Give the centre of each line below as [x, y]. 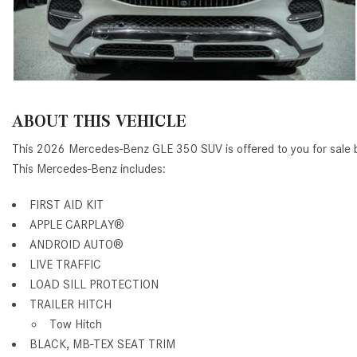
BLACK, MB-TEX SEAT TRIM [102, 344]
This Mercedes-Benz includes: [89, 169]
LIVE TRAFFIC [65, 264]
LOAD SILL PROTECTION [94, 284]
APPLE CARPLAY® [77, 224]
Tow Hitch [76, 324]
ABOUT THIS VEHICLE [99, 120]
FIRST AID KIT [67, 204]
